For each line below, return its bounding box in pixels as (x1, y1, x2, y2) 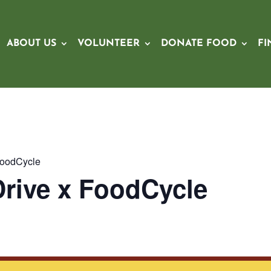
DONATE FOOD (161, 39, 237, 48)
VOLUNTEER (77, 39, 140, 48)
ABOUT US (7, 39, 56, 48)
